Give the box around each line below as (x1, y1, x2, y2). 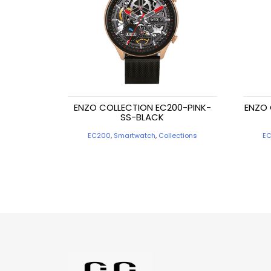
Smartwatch (113, 131, 155, 141)
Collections (158, 131, 197, 141)
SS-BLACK (120, 111, 165, 124)
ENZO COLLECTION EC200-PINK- (73, 101, 211, 114)
